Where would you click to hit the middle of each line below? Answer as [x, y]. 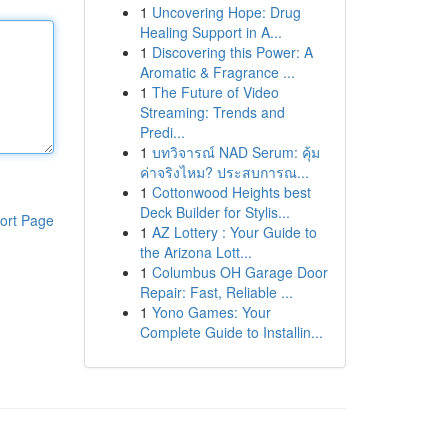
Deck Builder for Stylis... [214, 212]
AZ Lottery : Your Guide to [234, 232]
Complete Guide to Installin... [231, 332]
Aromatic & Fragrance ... [217, 72]
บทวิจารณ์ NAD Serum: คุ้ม [235, 152]
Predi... [162, 132]
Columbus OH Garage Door [239, 272]
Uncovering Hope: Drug [226, 12]
